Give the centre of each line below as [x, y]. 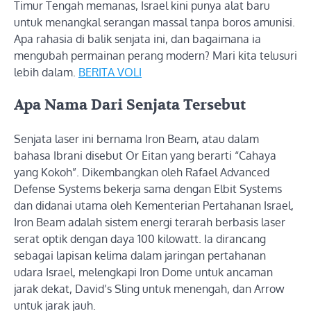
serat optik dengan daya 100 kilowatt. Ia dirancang [140, 239]
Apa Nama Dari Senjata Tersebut [130, 106]
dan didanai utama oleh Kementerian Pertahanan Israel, [154, 206]
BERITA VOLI [110, 72]
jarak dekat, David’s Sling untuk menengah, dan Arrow [149, 289]
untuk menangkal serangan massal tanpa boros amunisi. [154, 22]
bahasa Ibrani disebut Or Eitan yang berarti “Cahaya [145, 156]
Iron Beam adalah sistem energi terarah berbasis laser [150, 222]
